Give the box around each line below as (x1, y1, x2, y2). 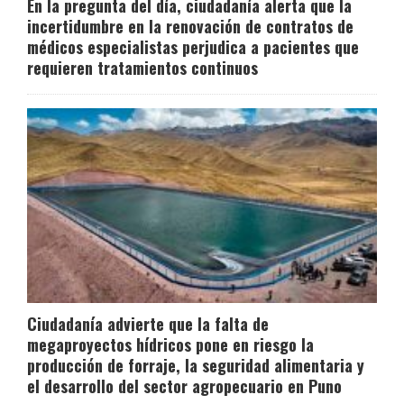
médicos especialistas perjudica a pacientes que (27, 35, 359, 60)
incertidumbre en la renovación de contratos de (27, 14, 353, 39)
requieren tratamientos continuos (27, 56, 258, 80)
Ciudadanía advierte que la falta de (27, 312, 269, 336)
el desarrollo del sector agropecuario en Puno (27, 374, 342, 399)
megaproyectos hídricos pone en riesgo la (27, 333, 314, 357)
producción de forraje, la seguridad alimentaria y (27, 353, 364, 378)
